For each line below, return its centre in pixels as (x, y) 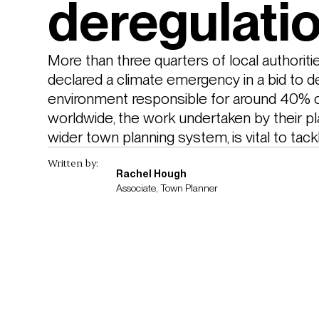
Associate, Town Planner (167, 188)
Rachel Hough (151, 174)
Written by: (73, 163)
